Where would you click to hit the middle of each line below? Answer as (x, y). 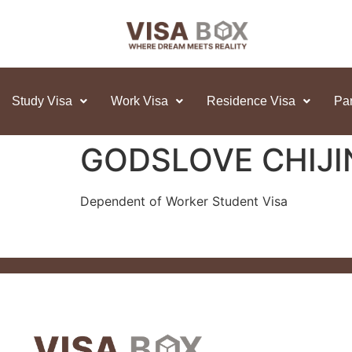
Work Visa (139, 101)
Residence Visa (251, 101)
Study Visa (42, 101)
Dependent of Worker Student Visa (184, 201)
